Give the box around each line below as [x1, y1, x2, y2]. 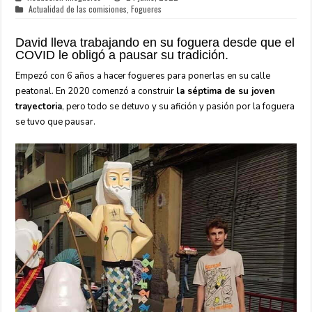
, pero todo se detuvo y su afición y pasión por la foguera [62, 100, 295, 113]
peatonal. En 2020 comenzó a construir [15, 85, 177, 97]
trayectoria [15, 100, 63, 113]
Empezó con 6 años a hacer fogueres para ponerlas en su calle [15, 70, 271, 82]
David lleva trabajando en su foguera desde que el [15, 36, 295, 49]
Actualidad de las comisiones [29, 3, 127, 15]
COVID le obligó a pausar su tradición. [15, 48, 229, 62]
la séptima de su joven [176, 85, 276, 97]
